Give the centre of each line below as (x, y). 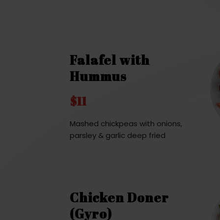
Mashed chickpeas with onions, (126, 123)
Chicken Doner (119, 197)
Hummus (98, 76)
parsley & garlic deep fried (118, 135)
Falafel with (110, 60)
